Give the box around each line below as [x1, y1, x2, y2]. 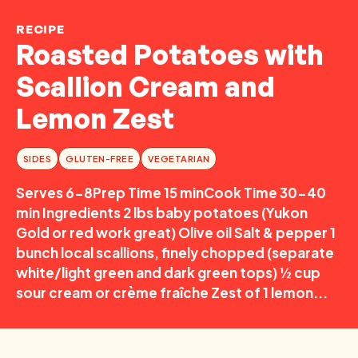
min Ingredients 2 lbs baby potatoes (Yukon [16, 204, 308, 221]
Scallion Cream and [16, 70, 275, 103]
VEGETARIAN [148, 153, 210, 164]
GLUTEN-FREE [66, 153, 134, 164]
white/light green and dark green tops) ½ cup [16, 264, 320, 281]
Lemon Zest [16, 101, 174, 135]
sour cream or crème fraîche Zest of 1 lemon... [16, 284, 328, 301]
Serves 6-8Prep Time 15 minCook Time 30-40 [16, 184, 326, 201]
